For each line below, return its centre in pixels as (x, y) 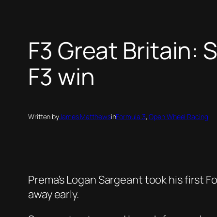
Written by (44, 117)
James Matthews (85, 117)
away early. (54, 194)
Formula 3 (131, 117)
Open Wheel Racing (178, 117)
